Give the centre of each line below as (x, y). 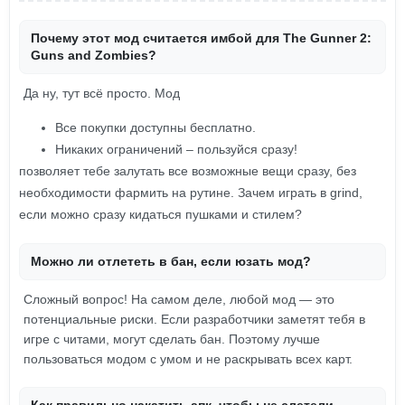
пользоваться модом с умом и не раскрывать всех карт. (188, 359)
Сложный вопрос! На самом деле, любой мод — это (179, 299)
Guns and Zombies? (94, 55)
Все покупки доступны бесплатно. (155, 127)
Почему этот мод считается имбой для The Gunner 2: (201, 38)
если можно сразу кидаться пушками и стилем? (160, 214)
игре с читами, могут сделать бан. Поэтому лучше (172, 339)
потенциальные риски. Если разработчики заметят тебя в (194, 319)
